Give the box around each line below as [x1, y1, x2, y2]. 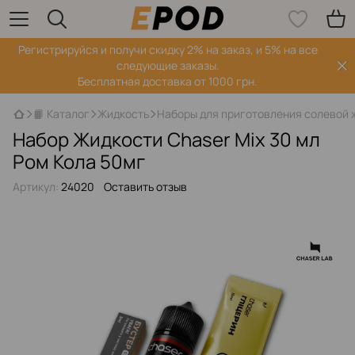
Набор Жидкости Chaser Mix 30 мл [13, 126, 320, 152]
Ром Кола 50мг [13, 148, 145, 174]
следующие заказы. [116, 58, 219, 73]
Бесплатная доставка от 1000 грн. [78, 74, 258, 89]
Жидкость [97, 106, 149, 121]
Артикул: [13, 179, 59, 194]
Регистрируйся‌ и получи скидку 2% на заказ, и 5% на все [17, 42, 318, 57]
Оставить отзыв [104, 179, 187, 194]
